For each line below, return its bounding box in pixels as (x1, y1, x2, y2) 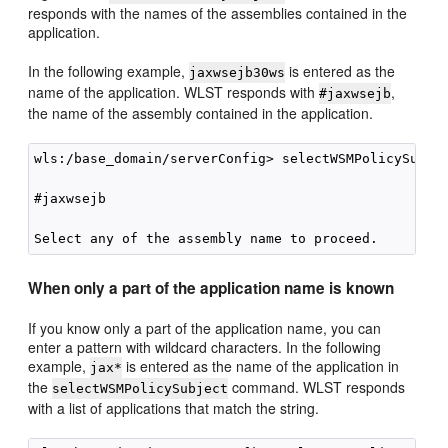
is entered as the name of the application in (122, 356, 400, 376)
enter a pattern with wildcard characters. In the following (28, 337, 382, 357)
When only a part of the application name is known (28, 277, 395, 299)
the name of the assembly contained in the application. (28, 103, 374, 123)
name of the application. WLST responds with (28, 82, 320, 102)
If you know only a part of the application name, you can (28, 318, 382, 338)
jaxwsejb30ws (189, 65, 286, 80)
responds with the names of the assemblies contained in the (28, 3, 408, 23)
